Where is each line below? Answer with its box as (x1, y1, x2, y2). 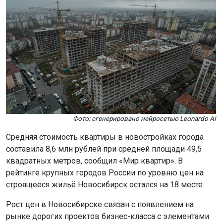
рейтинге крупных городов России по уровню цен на (6, 167, 204, 177)
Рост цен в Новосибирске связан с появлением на (6, 199, 194, 209)
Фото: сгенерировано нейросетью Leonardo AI (73, 114, 216, 122)
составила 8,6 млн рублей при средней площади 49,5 (6, 144, 202, 154)
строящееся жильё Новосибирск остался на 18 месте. (6, 179, 204, 189)
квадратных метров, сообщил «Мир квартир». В (6, 156, 183, 166)
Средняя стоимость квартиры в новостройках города (6, 132, 204, 142)
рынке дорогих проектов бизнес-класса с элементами (6, 211, 209, 221)
